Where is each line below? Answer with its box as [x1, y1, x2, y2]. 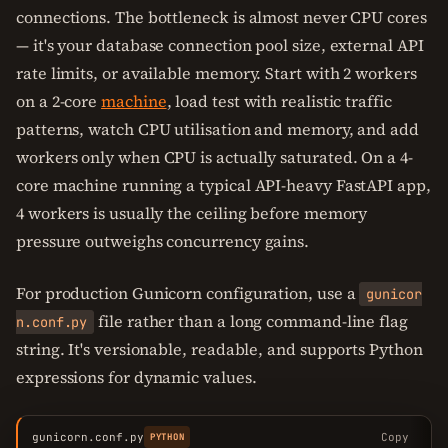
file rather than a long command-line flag [94, 310, 408, 332]
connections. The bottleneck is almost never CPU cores [16, 6, 427, 28]
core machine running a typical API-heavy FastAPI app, [16, 174, 431, 196]
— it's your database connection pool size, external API [16, 34, 424, 56]
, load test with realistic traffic [166, 90, 392, 112]
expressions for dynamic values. [16, 366, 257, 388]
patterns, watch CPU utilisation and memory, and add [16, 118, 419, 140]
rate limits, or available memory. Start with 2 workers [16, 62, 417, 84]
